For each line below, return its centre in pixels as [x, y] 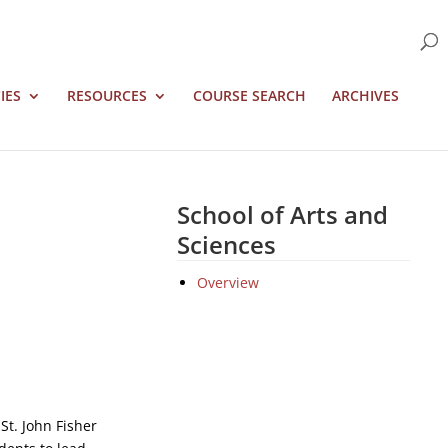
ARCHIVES [365, 95]
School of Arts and [283, 215]
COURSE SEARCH [249, 95]
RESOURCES [107, 95]
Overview [228, 282]
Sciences [227, 245]
